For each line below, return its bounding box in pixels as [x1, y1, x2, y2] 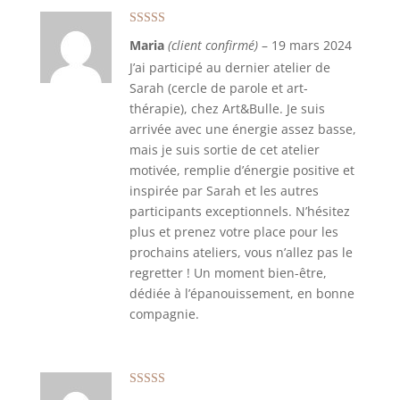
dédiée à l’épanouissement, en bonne [129, 285, 354, 302]
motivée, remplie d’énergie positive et [129, 162, 354, 179]
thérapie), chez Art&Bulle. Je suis [129, 100, 325, 117]
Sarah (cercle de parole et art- [129, 79, 308, 96]
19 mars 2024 [271, 37, 352, 54]
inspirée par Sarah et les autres [129, 182, 319, 199]
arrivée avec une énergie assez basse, [129, 121, 356, 137]
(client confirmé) [167, 37, 258, 54]
